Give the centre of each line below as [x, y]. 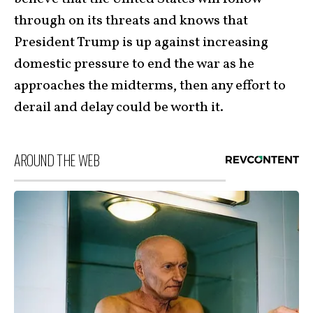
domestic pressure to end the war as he [134, 65]
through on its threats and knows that [131, 21]
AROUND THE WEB [57, 160]
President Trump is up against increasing [141, 43]
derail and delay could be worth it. [119, 108]
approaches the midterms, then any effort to [150, 86]
